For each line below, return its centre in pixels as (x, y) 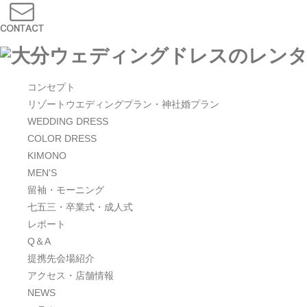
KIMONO (47, 156)
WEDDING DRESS (68, 122)
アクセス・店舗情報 (71, 276)
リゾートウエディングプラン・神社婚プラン (123, 105)
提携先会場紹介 (61, 259)
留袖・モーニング (66, 190)
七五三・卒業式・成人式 (80, 207)
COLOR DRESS (62, 139)
